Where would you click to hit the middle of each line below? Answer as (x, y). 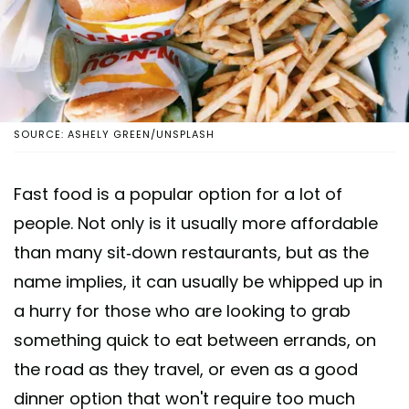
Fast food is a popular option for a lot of (178, 194)
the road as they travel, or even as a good (186, 369)
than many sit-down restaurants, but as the (191, 252)
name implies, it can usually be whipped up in (198, 281)
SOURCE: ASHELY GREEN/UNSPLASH (114, 134)
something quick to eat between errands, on (195, 340)
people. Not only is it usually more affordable (196, 223)
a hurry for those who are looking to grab (182, 310)
